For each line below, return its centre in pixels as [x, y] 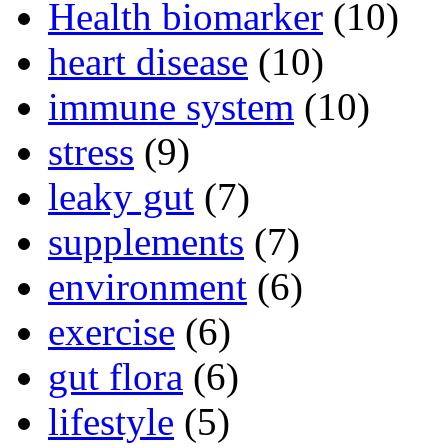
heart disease [148, 62]
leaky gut [121, 197]
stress [91, 152]
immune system [171, 107]
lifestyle [111, 422]
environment [147, 287]
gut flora [115, 377]
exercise [111, 332]
